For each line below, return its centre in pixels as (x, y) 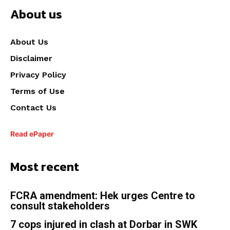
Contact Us (33, 108)
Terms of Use (37, 91)
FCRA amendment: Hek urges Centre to (103, 196)
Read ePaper (32, 134)
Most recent (45, 167)
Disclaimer (31, 59)
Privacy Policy (38, 75)
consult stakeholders (60, 206)
